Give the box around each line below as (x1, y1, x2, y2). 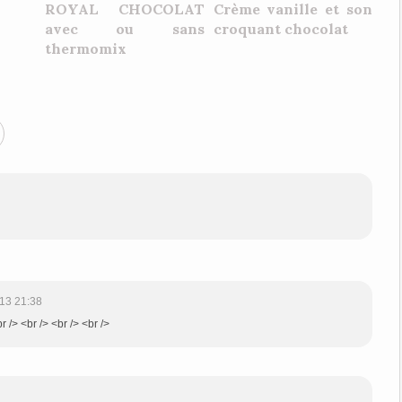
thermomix (45, 39, 127, 57)
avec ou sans (45, 20, 205, 38)
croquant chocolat (213, 20, 348, 38)
